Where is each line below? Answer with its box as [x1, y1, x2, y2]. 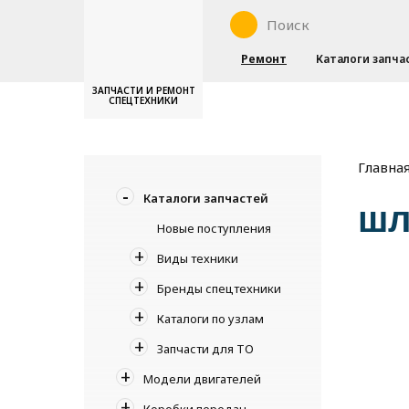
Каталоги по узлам [157, 309, 264, 327]
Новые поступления [157, 219, 271, 236]
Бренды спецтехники [157, 279, 281, 297]
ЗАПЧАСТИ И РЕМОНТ [91, 84, 195, 97]
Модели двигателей [143, 370, 261, 387]
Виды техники [157, 249, 238, 267]
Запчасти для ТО [157, 340, 254, 357]
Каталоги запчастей [143, 189, 268, 206]
